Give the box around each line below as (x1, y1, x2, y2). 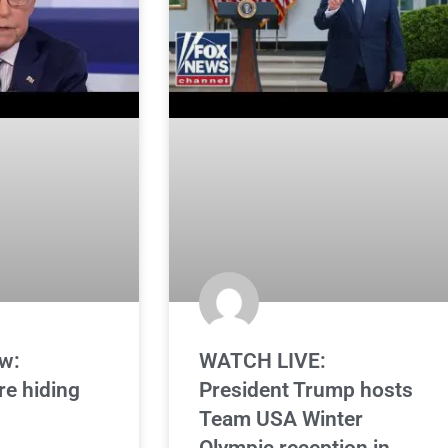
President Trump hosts (199, 378, 414, 403)
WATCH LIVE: (199, 349, 327, 374)
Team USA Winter (199, 407, 364, 432)
